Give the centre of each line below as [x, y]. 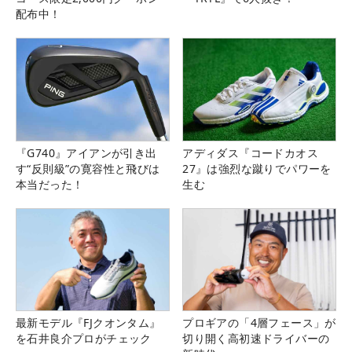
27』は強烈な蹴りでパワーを [257, 168]
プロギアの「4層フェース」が [259, 322]
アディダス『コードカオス [250, 152]
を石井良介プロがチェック [84, 338]
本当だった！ [50, 184]
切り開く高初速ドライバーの [256, 338]
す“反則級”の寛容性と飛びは [88, 168]
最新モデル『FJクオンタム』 [88, 322]
